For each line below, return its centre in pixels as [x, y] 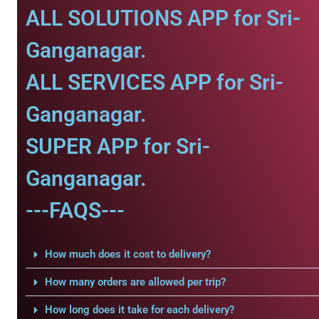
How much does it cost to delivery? [127, 254]
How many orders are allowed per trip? [135, 282]
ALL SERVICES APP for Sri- [155, 82]
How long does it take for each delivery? [139, 310]
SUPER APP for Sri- [118, 146]
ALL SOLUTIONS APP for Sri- [163, 18]
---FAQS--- [75, 210]
